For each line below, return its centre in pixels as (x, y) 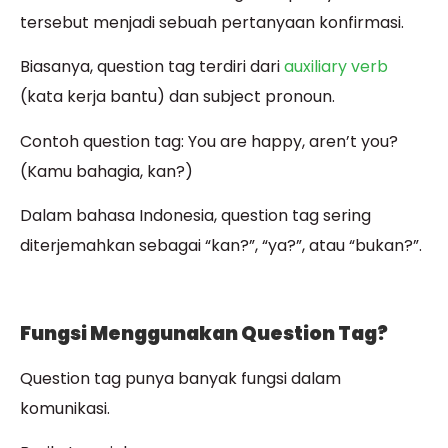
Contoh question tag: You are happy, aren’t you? (209, 141)
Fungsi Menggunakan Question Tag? (204, 333)
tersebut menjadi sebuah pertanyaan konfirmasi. (212, 22)
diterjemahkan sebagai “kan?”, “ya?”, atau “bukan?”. (221, 246)
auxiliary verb (336, 67)
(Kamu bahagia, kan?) (106, 171)
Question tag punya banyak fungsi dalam (180, 378)
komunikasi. (65, 408)
